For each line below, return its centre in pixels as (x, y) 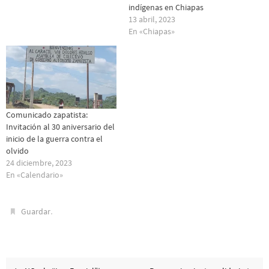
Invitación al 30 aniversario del (60, 127)
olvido (17, 151)
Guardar (36, 212)
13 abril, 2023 (152, 19)
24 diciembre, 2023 (39, 163)
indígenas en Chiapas (166, 7)
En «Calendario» (35, 175)
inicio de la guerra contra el (54, 139)
